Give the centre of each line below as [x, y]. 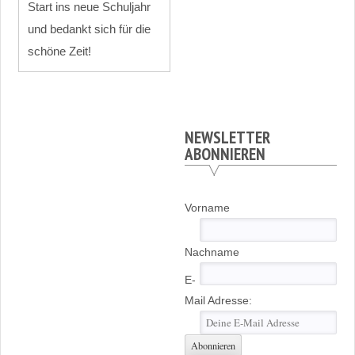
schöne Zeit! [60, 51]
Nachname [212, 252]
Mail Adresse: [218, 301]
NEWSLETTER [227, 138]
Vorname [207, 207]
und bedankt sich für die [90, 29]
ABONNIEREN [225, 155]
